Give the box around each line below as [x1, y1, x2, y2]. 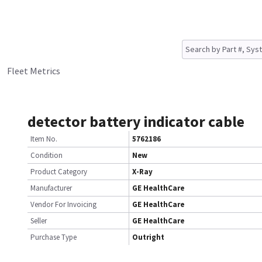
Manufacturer [30, 183, 72, 193]
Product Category [30, 167, 87, 177]
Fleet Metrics [7, 65, 60, 77]
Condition [30, 150, 63, 160]
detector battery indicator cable [27, 112, 244, 131]
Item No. [30, 134, 57, 144]
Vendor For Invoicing [30, 199, 96, 209]
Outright [132, 232, 164, 242]
